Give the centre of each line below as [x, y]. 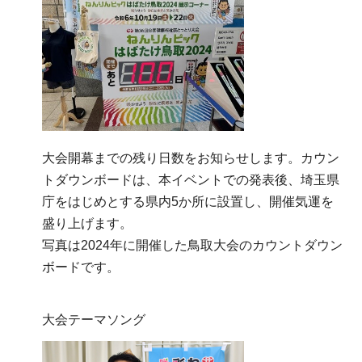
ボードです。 [81, 267]
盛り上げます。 [87, 224]
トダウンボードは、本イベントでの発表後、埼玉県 [191, 180]
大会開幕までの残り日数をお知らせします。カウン [191, 158]
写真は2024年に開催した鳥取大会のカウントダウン [192, 246]
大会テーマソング [94, 320]
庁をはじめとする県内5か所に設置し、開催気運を [188, 202]
